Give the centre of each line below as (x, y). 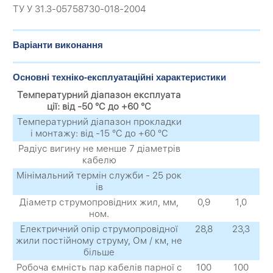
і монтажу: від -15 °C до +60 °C (99, 134)
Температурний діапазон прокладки (99, 122)
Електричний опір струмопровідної (99, 229)
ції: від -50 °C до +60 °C (99, 107)
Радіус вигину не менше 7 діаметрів (99, 149)
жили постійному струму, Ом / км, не (99, 241)
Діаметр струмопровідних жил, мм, (99, 203)
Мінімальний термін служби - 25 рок (99, 176)
